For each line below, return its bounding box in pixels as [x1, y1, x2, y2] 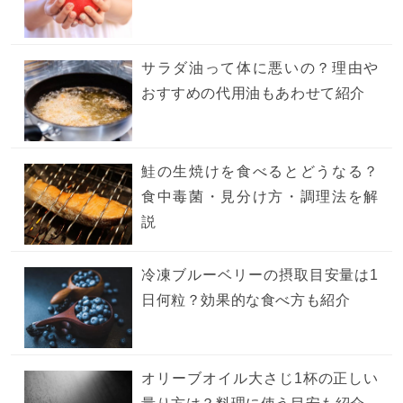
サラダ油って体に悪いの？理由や [141, 60, 379, 76]
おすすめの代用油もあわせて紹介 [141, 85, 365, 102]
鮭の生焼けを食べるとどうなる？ [141, 164, 379, 180]
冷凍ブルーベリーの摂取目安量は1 [141, 267, 379, 283]
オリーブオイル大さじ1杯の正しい [141, 371, 379, 387]
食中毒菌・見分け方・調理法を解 [141, 189, 379, 205]
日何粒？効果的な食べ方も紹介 [141, 292, 351, 309]
